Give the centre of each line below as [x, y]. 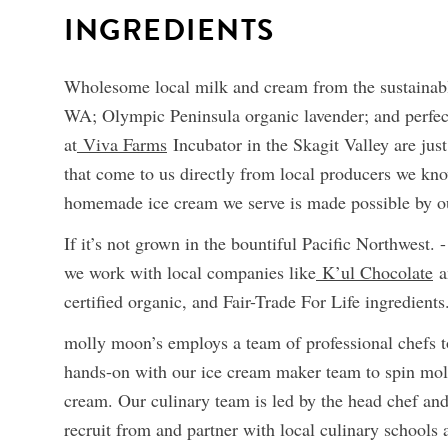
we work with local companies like [190, 272]
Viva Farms [122, 144]
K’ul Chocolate [374, 272]
